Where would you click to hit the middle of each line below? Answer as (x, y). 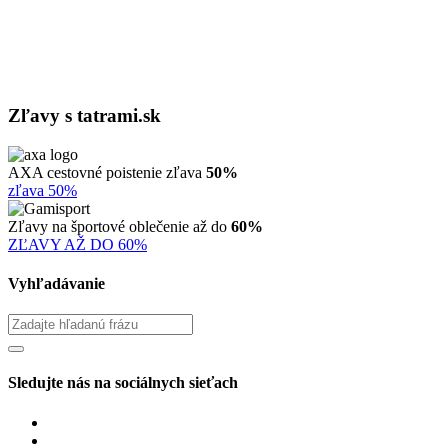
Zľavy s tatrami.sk (84, 115)
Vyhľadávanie (56, 283)
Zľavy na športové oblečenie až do (119, 226)
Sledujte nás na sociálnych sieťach (123, 383)
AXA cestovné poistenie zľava (107, 172)
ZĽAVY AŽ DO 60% (77, 244)
